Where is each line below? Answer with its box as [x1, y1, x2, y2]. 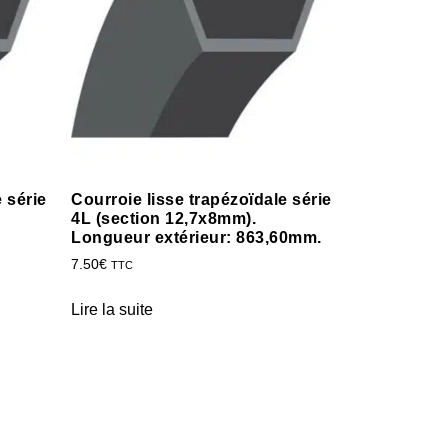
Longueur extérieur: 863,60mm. [71, 228, 322, 246]
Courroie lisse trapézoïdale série [71, 190, 332, 208]
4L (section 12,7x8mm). [71, 209, 256, 227]
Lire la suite [71, 300, 153, 318]
